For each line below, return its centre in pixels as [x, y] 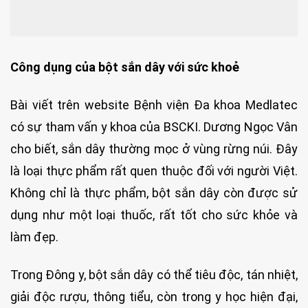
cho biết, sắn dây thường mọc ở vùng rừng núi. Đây [154, 148]
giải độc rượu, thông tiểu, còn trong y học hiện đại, [154, 297]
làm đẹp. [34, 236]
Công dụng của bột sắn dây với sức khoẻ [125, 67]
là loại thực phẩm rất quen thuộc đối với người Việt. [154, 170]
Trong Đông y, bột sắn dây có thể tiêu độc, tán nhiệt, [154, 275]
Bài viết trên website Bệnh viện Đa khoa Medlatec [154, 104]
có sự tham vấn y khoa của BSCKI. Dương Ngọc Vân [154, 126]
